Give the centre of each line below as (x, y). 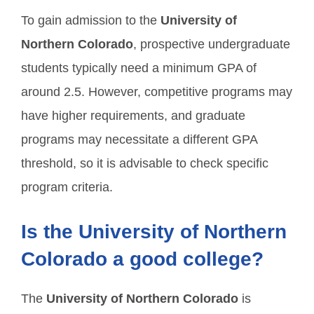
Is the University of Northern (154, 232)
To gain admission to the (91, 20)
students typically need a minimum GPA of (139, 68)
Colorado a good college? (142, 259)
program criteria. (67, 187)
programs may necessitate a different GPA (139, 139)
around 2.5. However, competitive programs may (157, 92)
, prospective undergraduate (212, 44)
